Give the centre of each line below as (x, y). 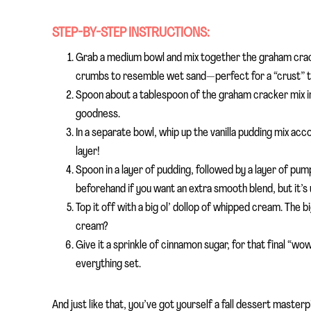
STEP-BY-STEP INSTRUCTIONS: (131, 33)
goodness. (98, 114)
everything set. (108, 264)
